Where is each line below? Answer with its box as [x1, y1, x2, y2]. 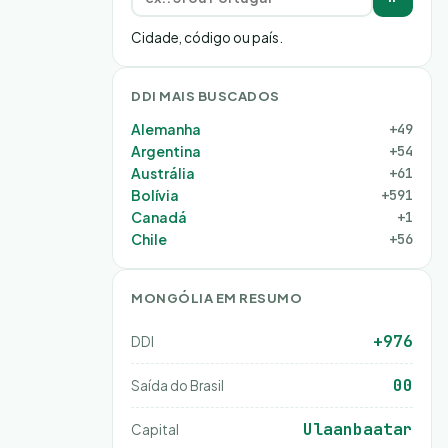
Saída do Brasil [131, 377, 224, 394]
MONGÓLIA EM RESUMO [131, 290, 303, 306]
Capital [131, 421, 179, 438]
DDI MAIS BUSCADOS [131, 88, 280, 104]
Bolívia [131, 186, 179, 204]
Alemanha [131, 120, 201, 138]
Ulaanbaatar [303, 419, 413, 440]
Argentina [131, 142, 201, 160]
